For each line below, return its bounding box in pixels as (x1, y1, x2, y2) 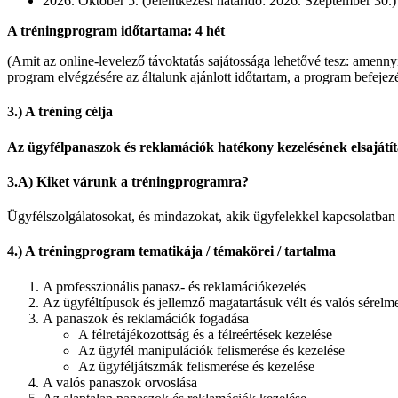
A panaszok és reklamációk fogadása (43, 310, 249, 326)
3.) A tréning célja (7, 104, 113, 120)
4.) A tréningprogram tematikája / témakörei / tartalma (7, 243, 336, 259)
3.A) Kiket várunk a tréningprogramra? (7, 173, 249, 189)
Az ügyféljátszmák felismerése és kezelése (78, 358, 314, 374)
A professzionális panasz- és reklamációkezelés (43, 278, 306, 294)
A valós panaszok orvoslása (43, 374, 197, 390)
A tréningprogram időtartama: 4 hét (7, 22, 225, 38)
